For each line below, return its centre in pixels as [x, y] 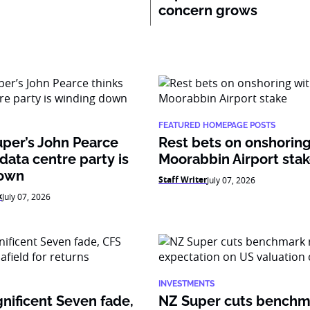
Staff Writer [183, 180]
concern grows [208, 10]
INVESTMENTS [187, 284]
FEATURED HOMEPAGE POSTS [217, 125]
